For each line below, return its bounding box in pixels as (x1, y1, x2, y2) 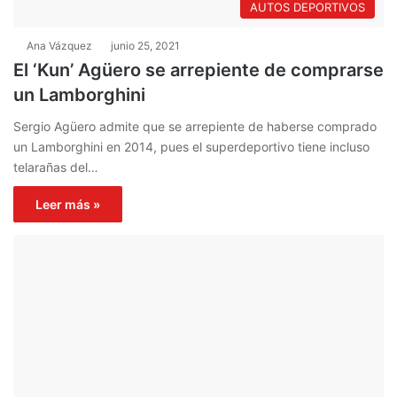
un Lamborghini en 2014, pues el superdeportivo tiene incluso (13, 138, 370, 154)
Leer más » (35, 196, 100, 212)
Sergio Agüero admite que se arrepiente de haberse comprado (13, 118, 377, 134)
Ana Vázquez (27, 38, 92, 52)
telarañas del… (13, 159, 98, 175)
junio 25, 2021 (111, 38, 180, 52)
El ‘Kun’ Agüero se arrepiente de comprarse (13, 58, 384, 81)
